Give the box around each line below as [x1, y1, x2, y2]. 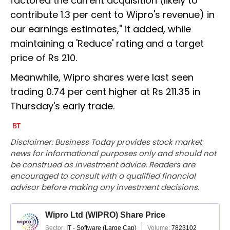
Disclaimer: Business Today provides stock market [10, 137, 202, 148]
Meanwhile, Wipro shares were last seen [10, 71, 194, 84]
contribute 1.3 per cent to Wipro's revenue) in [10, 8, 215, 22]
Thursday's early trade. [10, 100, 114, 113]
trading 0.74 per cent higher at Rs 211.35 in [10, 85, 200, 99]
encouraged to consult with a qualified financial [10, 170, 196, 182]
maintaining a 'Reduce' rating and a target [10, 37, 204, 50]
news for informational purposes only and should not [10, 148, 216, 159]
